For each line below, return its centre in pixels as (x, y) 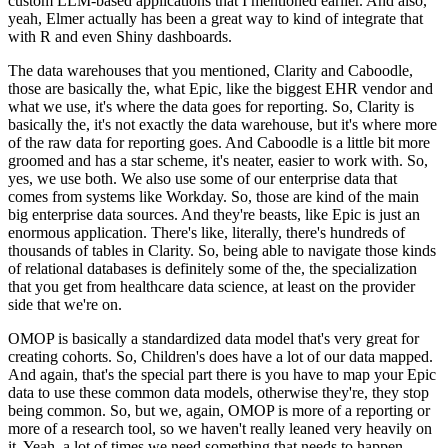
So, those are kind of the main (325, 196)
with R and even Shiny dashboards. (120, 36)
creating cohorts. (60, 356)
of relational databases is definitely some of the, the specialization (212, 268)
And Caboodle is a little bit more (327, 142)
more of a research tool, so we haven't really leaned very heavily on (220, 428)
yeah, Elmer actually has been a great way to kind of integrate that (215, 18)
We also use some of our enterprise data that (259, 178)
